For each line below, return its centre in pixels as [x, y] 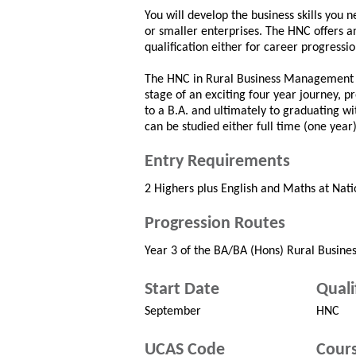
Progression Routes [215, 224]
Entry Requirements [217, 162]
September [173, 311]
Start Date [182, 290]
